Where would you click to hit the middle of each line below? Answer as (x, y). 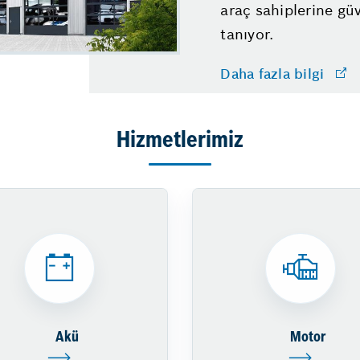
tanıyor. (247, 35)
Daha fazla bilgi (272, 74)
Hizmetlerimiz (180, 141)
